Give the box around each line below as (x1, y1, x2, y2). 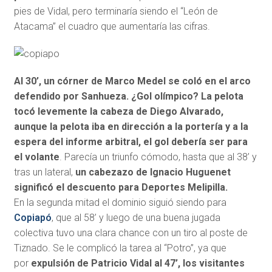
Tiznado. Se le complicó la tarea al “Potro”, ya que (13, 242, 226, 254)
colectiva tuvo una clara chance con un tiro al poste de (13, 227, 248, 239)
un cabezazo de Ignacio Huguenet (75, 166, 231, 178)
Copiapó (13, 212, 52, 224)
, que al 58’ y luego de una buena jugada (51, 212, 220, 224)
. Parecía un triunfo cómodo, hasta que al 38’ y (59, 151, 257, 163)
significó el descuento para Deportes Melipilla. (13, 182, 228, 194)
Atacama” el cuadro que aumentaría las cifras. (13, 21, 210, 33)
